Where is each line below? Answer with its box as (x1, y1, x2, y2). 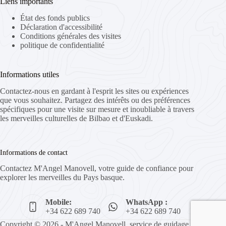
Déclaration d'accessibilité (20, 22, 102, 31)
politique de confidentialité (20, 40, 104, 49)
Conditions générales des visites (20, 31, 121, 40)
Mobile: (45, 198, 72, 206)
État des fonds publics (20, 13, 90, 22)
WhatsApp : (126, 198, 167, 206)
